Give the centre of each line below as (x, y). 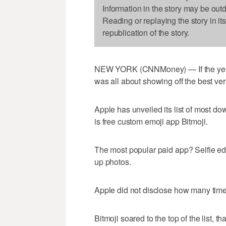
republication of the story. (146, 33)
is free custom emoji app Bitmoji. (151, 122)
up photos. (113, 162)
